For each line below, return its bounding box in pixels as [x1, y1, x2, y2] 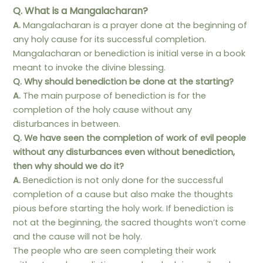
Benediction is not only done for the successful [21, 174, 224, 186]
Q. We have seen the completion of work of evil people [13, 131, 247, 144]
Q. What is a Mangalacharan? [13, 4, 149, 18]
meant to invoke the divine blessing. [13, 61, 166, 73]
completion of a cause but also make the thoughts [13, 188, 234, 200]
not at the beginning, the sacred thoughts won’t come [13, 216, 247, 228]
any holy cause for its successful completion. [13, 33, 207, 45]
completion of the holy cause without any [13, 103, 193, 116]
